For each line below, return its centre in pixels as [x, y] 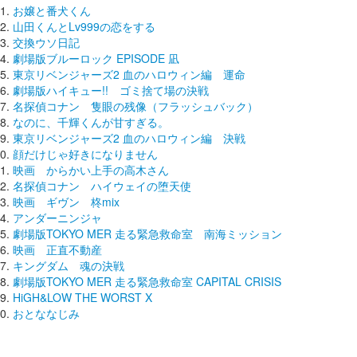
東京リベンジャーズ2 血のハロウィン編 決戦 [129, 137]
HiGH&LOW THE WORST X [82, 297]
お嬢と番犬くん [52, 10]
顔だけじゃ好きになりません [85, 153]
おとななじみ [46, 313]
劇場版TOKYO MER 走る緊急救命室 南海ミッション [147, 233]
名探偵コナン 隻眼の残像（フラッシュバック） [135, 106]
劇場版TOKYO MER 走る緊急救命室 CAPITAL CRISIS [147, 281]
